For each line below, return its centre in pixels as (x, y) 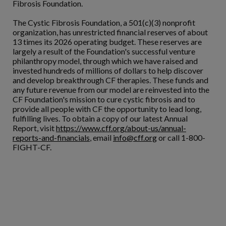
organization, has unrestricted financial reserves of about (110, 32)
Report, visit (34, 128)
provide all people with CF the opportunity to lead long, (107, 109)
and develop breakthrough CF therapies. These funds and (110, 80)
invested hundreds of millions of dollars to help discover (108, 71)
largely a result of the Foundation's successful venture (104, 51)
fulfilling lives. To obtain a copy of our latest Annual (100, 119)
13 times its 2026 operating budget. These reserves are (107, 42)
